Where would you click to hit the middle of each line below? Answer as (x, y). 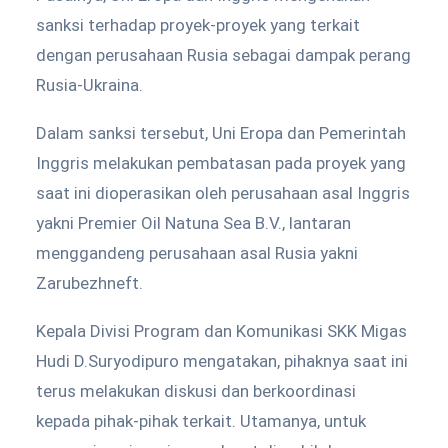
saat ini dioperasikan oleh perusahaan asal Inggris (223, 193)
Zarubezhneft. (89, 283)
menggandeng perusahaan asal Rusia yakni (197, 253)
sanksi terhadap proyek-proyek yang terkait (198, 25)
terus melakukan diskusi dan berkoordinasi (196, 391)
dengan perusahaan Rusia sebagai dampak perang (223, 55)
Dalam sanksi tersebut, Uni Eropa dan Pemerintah (221, 133)
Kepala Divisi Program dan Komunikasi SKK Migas (221, 331)
